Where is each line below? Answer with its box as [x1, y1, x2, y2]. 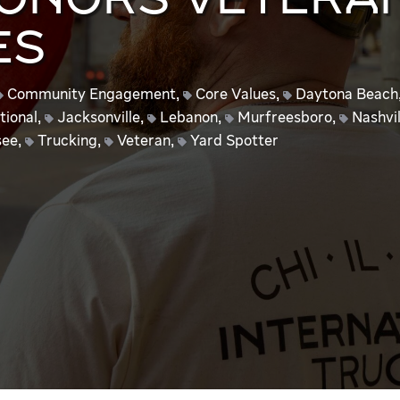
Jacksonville [56, 111, 140, 126]
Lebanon [159, 111, 218, 126]
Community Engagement [6, 87, 176, 103]
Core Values [195, 87, 276, 103]
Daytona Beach [295, 87, 398, 103]
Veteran [116, 134, 171, 149]
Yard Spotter [189, 134, 279, 149]
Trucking [37, 134, 97, 149]
